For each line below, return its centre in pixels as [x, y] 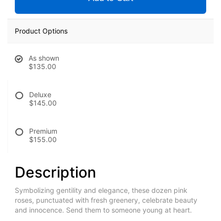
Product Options [41, 31]
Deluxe [40, 95]
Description [55, 172]
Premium [43, 131]
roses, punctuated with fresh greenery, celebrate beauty [106, 200]
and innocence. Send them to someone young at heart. [103, 210]
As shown [44, 58]
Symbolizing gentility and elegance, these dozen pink [101, 190]
